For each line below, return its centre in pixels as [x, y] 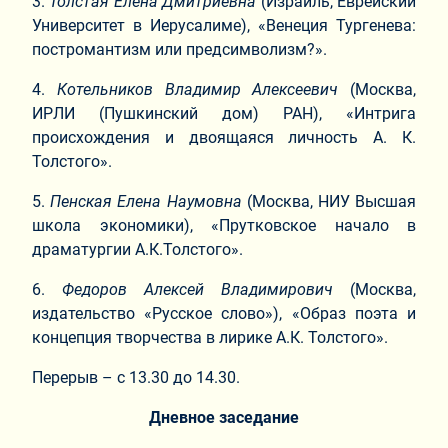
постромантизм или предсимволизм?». [179, 49]
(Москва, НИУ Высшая [329, 201]
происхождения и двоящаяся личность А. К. [224, 137]
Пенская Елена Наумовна [146, 201]
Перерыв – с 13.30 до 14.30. [136, 377]
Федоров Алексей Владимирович [197, 289]
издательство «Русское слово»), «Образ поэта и [224, 313]
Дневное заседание [224, 417]
